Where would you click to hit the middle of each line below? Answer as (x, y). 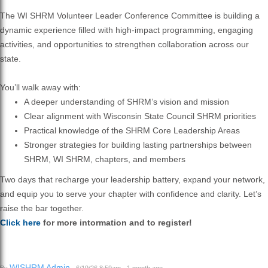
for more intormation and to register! (116, 222)
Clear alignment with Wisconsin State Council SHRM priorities (140, 116)
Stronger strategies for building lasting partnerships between (138, 144)
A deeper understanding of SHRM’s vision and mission (127, 101)
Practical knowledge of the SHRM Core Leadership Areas (132, 130)
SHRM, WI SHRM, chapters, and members (105, 159)
